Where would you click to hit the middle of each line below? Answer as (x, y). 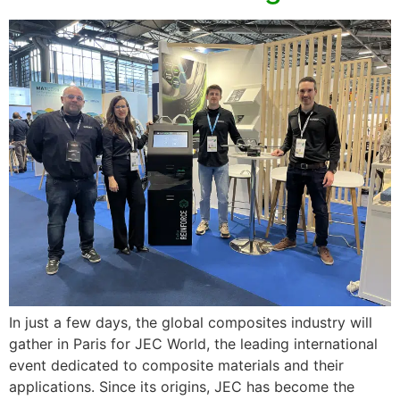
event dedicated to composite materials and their (176, 365)
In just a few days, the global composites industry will (191, 322)
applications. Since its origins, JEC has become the (182, 386)
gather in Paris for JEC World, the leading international (193, 343)
